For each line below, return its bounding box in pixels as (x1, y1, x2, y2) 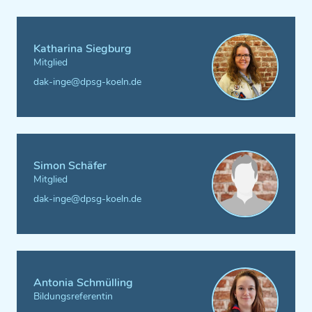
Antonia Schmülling (33, 275, 133, 290)
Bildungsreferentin (33, 290, 113, 303)
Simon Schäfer (33, 158, 107, 173)
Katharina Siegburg (33, 41, 132, 56)
